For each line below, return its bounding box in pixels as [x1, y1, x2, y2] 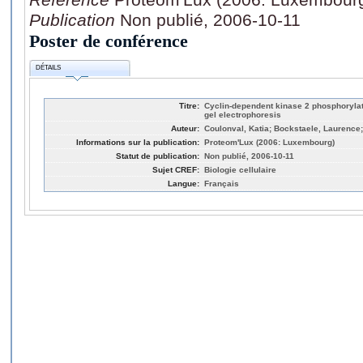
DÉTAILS [36, 64, 62, 72]
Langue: [168, 178, 199, 188]
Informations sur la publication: [76, 137, 199, 147]
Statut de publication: [116, 151, 199, 160]
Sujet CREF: [152, 164, 199, 174]
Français [204, 178, 239, 188]
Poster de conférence [29, 30, 188, 51]
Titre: [179, 100, 199, 110]
